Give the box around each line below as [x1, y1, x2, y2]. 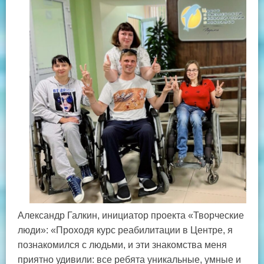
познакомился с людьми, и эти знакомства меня [18, 239, 227, 250]
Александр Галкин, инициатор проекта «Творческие [18, 210, 244, 220]
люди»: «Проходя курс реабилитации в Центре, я [18, 225, 233, 235]
